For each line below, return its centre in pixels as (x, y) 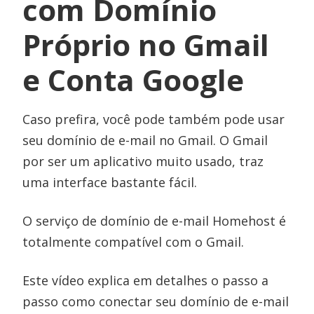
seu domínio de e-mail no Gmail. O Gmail (145, 141)
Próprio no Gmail (146, 45)
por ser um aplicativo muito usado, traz (143, 162)
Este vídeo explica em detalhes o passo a (146, 281)
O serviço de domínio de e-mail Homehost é (155, 221)
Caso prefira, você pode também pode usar (154, 120)
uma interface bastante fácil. (110, 183)
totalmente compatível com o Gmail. (134, 242)
